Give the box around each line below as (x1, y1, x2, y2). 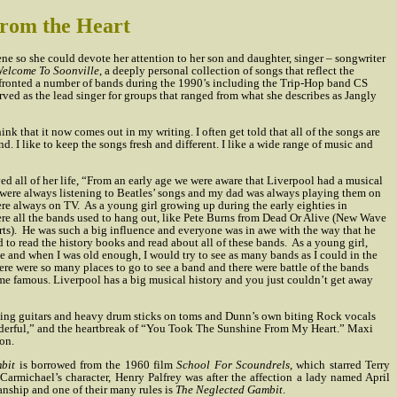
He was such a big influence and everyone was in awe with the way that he (22, 223, 376, 237)
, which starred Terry (290, 358, 391, 371)
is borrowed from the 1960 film (15, 358, 177, 371)
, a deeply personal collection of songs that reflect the (99, 64, 354, 77)
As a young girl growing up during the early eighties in (84, 198, 347, 212)
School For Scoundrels (176, 358, 291, 371)
